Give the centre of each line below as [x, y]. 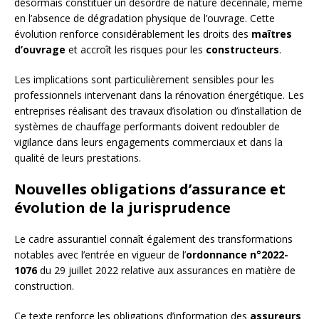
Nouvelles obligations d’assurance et [150, 189]
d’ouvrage [40, 50]
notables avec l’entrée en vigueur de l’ [100, 255]
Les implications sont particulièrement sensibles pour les [144, 80]
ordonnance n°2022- [237, 255]
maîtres [272, 34]
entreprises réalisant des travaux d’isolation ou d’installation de [158, 111]
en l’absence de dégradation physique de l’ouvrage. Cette [145, 19]
